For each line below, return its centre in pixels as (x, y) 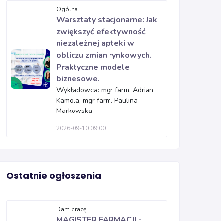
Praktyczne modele (93, 67)
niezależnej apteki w (95, 43)
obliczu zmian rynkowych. (104, 55)
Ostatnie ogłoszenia (54, 175)
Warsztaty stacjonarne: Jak (107, 20)
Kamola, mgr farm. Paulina (97, 100)
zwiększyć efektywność (101, 32)
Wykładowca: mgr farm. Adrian (105, 90)
